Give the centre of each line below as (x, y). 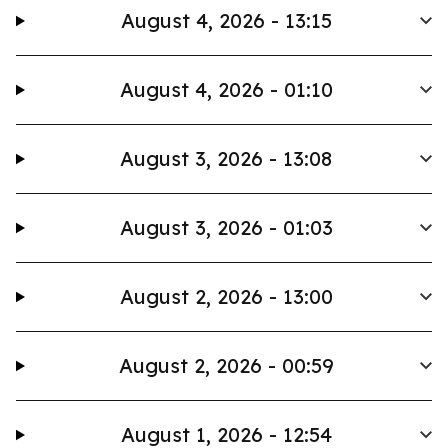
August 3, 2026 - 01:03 (226, 227)
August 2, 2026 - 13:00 (226, 296)
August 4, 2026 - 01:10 (226, 89)
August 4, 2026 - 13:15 (226, 20)
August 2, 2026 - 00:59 (226, 365)
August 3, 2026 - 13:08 (226, 158)
